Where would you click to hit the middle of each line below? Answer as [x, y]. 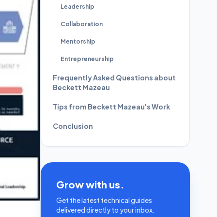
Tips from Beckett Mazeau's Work [111, 107]
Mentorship [78, 41]
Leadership [77, 7]
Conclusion [73, 126]
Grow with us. [90, 184]
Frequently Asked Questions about [114, 77]
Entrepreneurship [87, 59]
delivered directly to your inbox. [106, 210]
